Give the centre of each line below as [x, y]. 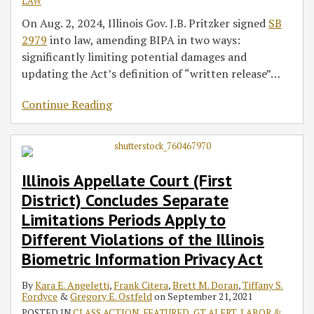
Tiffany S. [263, 285]
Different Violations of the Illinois [143, 239]
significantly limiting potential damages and [134, 57]
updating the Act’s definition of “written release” [146, 74]
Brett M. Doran [205, 285]
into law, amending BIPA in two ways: [144, 40]
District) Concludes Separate [125, 200]
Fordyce [40, 296]
